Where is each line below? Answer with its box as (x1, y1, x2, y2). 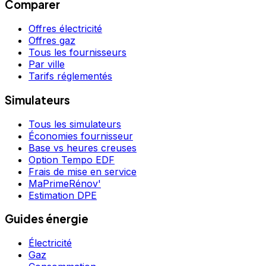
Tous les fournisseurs (28, 46, 126, 59)
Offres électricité (28, 23, 102, 35)
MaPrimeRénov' (28, 177, 101, 189)
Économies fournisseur (28, 129, 133, 142)
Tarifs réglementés (28, 70, 112, 83)
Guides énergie (5, 212, 88, 226)
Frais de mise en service (28, 165, 137, 178)
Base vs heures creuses (28, 141, 137, 154)
